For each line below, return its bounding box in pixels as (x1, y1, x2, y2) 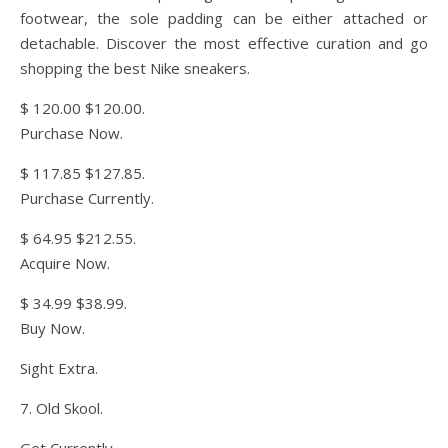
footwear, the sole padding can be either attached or (20, 8, 428, 28)
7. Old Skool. (20, 398, 103, 418)
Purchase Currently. (20, 188, 154, 208)
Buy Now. (20, 318, 85, 338)
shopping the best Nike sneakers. (20, 58, 250, 78)
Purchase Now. (20, 123, 123, 143)
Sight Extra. (20, 358, 98, 378)
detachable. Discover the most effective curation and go (20, 33, 428, 53)
